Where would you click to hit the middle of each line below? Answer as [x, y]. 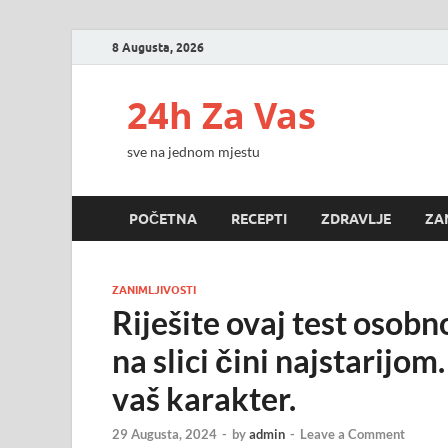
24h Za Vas [221, 115]
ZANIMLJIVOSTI [154, 290]
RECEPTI [259, 218]
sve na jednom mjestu [193, 151]
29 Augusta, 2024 [164, 434]
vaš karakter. [204, 398]
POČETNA [163, 218]
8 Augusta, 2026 [158, 47]
